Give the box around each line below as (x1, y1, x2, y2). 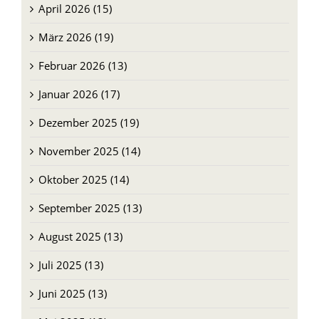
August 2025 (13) (38, 229, 122, 244)
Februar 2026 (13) (38, 58, 127, 73)
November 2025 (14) (38, 143, 140, 158)
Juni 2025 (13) (38, 286, 107, 300)
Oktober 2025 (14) (38, 172, 129, 187)
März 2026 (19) (38, 29, 113, 44)
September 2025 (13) (38, 200, 142, 215)
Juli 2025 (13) (38, 257, 103, 272)
